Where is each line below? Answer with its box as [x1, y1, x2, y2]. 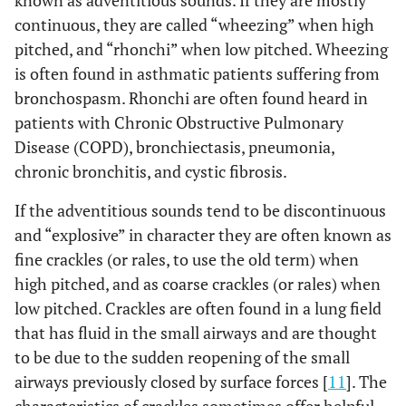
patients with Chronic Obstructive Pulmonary [14, 111, 343, 133]
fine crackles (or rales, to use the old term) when [14, 248, 359, 270]
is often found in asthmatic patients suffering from [14, 63, 380, 84]
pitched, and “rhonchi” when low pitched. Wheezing [14, 38, 388, 60]
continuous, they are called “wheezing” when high [14, 14, 374, 35]
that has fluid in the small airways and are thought [14, 322, 377, 343]
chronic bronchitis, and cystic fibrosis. [14, 160, 287, 182]
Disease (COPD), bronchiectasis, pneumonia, [14, 136, 334, 158]
